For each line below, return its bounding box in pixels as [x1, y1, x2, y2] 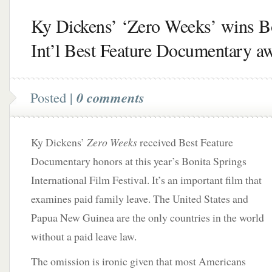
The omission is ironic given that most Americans [31, 254, 246, 268]
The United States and [153, 191, 248, 206]
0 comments [76, 88, 144, 107]
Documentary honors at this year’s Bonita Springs [31, 154, 246, 168]
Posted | [30, 88, 76, 106]
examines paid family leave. [31, 191, 153, 206]
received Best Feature [137, 135, 233, 149]
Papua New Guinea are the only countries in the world [31, 210, 264, 225]
